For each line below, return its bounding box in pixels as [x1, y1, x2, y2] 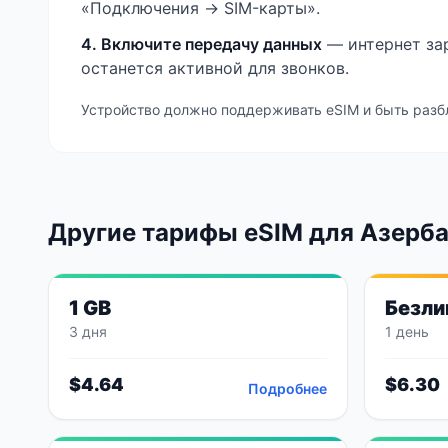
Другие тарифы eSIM [48, 218, 309, 247]
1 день [385, 323, 429, 340]
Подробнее [248, 380, 327, 397]
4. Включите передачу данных [81, 34, 322, 54]
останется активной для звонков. [81, 58, 349, 78]
